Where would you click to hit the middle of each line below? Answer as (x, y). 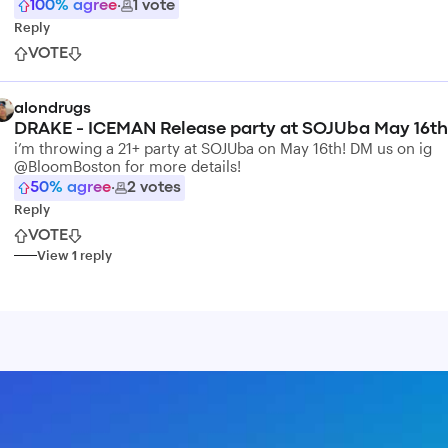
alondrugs (52, 109)
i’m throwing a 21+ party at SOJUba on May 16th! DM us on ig (223, 148)
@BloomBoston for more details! (127, 166)
